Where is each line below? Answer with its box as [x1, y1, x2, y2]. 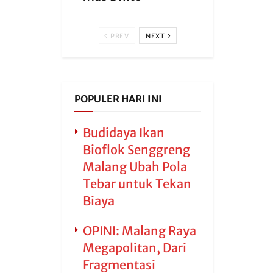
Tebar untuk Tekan [83, 176, 191, 191]
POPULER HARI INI [74, 93, 162, 105]
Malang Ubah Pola [83, 159, 187, 174]
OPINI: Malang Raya [83, 223, 196, 238]
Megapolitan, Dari [83, 240, 186, 255]
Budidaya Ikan [83, 125, 165, 140]
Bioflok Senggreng [83, 142, 190, 157]
